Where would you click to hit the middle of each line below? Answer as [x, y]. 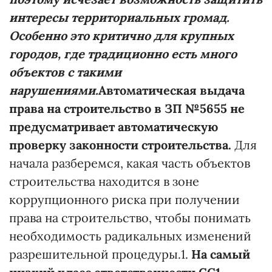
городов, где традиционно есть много [123, 54]
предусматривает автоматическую [114, 127]
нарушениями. [54, 90]
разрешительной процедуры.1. [100, 254]
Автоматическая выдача [172, 90]
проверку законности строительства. [120, 145]
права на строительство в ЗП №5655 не [127, 109]
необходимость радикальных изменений [130, 236]
